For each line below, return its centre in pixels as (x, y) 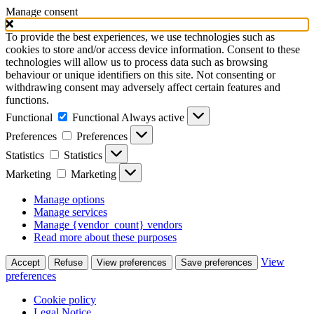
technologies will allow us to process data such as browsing (137, 62)
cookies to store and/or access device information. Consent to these (153, 49)
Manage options (69, 199)
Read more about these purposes (105, 237)
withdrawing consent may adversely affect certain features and (143, 87)
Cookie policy (65, 300)
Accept (26, 262)
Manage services (70, 212)
